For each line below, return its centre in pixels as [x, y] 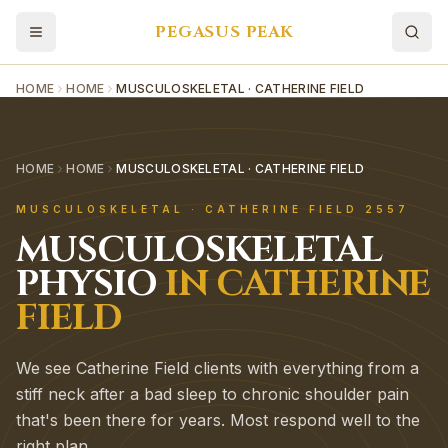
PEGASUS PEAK [224, 32]
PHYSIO [86, 284]
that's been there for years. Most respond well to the [218, 420]
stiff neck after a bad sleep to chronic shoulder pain [212, 394]
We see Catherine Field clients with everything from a [217, 368]
